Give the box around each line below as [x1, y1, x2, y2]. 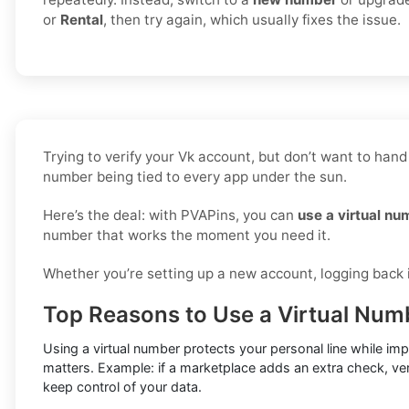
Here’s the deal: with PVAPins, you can [43, 206, 298, 225]
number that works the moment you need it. [43, 226, 330, 245]
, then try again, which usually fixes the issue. [103, 11, 401, 29]
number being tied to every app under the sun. [43, 168, 347, 186]
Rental [60, 11, 103, 29]
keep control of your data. [43, 379, 202, 395]
